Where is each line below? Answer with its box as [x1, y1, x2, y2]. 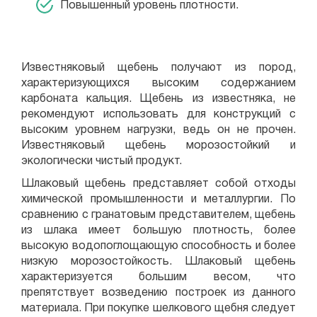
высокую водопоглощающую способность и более [21, 241, 296, 251]
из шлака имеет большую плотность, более [21, 226, 296, 236]
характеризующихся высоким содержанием [21, 79, 296, 88]
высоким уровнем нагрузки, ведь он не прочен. [21, 125, 296, 135]
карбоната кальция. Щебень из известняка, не [21, 94, 296, 104]
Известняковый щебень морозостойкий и [21, 141, 296, 151]
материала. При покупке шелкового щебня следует [21, 304, 296, 313]
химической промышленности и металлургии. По [21, 195, 296, 204]
